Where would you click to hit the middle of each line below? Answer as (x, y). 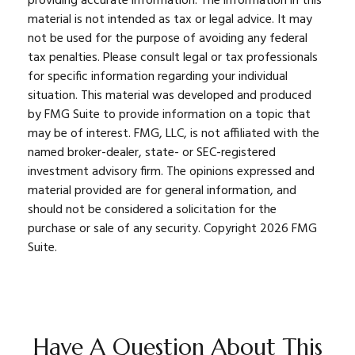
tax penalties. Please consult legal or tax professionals (173, 58)
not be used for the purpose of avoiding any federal (168, 39)
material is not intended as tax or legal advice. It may (170, 20)
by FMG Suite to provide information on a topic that (169, 115)
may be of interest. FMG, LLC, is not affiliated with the (174, 134)
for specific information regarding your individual (158, 77)
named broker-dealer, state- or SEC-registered (152, 153)
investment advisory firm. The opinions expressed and (171, 172)
